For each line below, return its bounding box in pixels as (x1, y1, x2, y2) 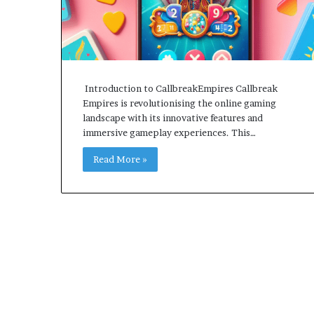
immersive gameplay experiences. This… (83, 126, 256, 138)
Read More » (93, 153, 147, 165)
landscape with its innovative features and (83, 111, 263, 123)
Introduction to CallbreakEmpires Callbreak (83, 82, 278, 94)
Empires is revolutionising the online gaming (83, 97, 276, 109)
